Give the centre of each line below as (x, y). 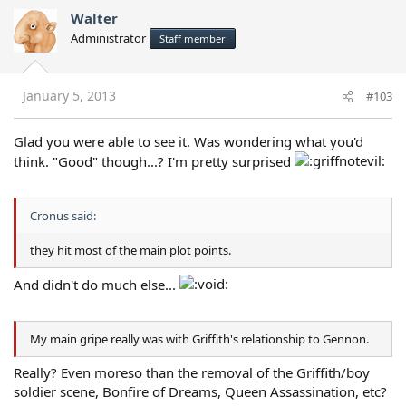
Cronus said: (63, 215)
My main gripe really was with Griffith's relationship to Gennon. (199, 338)
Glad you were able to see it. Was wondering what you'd (188, 142)
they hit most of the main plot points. (130, 250)
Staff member (193, 38)
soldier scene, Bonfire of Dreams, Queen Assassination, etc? (200, 392)
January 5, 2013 (69, 96)
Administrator (108, 38)
